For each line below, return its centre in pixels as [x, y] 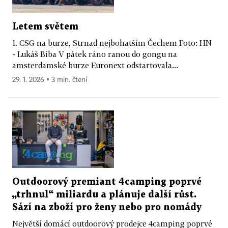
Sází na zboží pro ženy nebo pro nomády [107, 207]
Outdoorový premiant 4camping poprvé [107, 182]
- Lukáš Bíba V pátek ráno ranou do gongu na [95, 54]
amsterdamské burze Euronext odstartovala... [95, 65]
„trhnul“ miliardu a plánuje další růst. [104, 194]
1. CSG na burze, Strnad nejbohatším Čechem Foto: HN [112, 42]
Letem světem [45, 26]
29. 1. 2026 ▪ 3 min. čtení [50, 80]
